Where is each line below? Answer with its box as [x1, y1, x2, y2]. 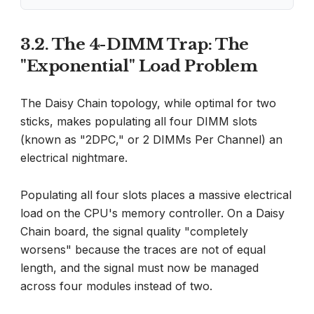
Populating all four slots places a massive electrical [20, 188, 292, 203]
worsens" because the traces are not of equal [20, 243, 266, 257]
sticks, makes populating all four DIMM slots [20, 114, 257, 129]
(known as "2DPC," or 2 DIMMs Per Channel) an [20, 132, 282, 147]
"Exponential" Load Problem [20, 56, 258, 76]
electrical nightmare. [20, 151, 128, 165]
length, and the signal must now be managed [20, 261, 259, 275]
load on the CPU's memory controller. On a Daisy [20, 206, 285, 221]
